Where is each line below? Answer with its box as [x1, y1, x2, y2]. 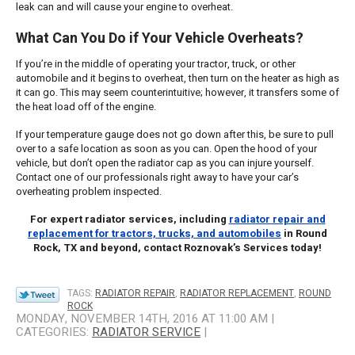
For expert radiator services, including [29, 211, 229, 227]
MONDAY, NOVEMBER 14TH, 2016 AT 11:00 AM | [16, 309, 274, 327]
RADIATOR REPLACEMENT [180, 285, 294, 300]
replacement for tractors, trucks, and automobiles [28, 225, 281, 241]
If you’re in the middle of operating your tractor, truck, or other [16, 55, 296, 71]
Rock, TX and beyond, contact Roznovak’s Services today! [33, 239, 322, 255]
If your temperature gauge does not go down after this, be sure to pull [16, 126, 334, 142]
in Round [281, 225, 327, 241]
